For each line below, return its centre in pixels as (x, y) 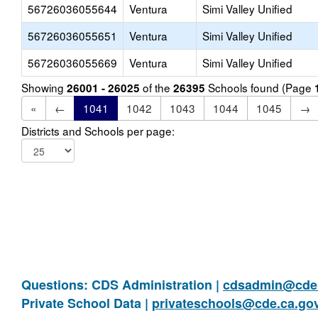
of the (157, 87)
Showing (44, 87)
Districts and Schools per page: (98, 131)
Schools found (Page (260, 87)
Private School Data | (87, 303)
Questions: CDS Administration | (122, 285)
